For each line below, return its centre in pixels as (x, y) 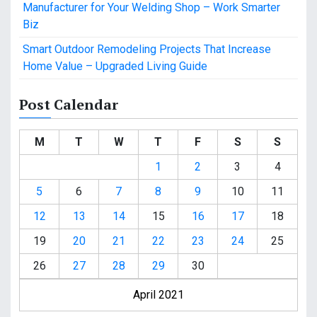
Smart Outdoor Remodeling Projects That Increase (147, 50)
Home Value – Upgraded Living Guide (115, 67)
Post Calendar (69, 105)
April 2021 (158, 295)
